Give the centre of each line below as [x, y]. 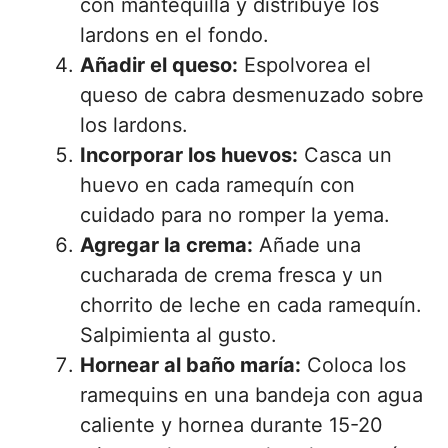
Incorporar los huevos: [189, 155]
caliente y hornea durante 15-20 [231, 425]
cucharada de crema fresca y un [231, 275]
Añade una [307, 245]
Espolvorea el [304, 65]
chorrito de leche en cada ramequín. [251, 305]
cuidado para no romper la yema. [235, 215]
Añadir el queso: [159, 65]
